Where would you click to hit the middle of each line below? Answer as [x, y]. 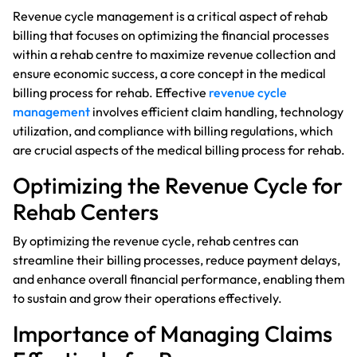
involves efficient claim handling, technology [217, 111]
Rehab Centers [86, 211]
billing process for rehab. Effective [110, 92]
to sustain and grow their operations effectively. [147, 298]
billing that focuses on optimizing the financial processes [171, 35]
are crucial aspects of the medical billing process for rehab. [179, 149]
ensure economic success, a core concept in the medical [169, 73]
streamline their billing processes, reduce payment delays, [177, 259]
